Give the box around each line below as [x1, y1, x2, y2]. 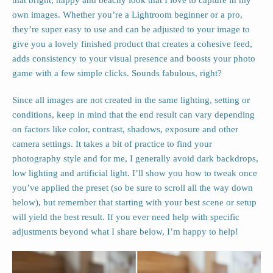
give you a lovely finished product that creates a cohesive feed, [12, 39, 252, 49]
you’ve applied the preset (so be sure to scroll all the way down [12, 183, 253, 193]
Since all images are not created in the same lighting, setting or [12, 95, 250, 105]
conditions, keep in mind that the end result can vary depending [12, 110, 255, 120]
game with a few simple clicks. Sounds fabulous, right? [12, 68, 222, 79]
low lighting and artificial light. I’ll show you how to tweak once [12, 168, 257, 179]
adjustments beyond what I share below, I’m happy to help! [12, 227, 238, 237]
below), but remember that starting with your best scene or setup [12, 197, 257, 208]
